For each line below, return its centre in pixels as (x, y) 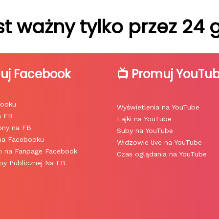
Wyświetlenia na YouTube (158, 107)
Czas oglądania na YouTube (162, 154)
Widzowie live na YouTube (159, 142)
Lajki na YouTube (144, 119)
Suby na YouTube (145, 131)
